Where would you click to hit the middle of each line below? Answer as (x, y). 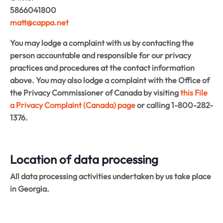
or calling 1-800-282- (175, 105)
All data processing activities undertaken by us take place (111, 176)
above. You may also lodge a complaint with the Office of (110, 80)
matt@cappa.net (39, 22)
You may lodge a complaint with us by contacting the (102, 43)
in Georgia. (30, 188)
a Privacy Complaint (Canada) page (73, 105)
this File (194, 92)
